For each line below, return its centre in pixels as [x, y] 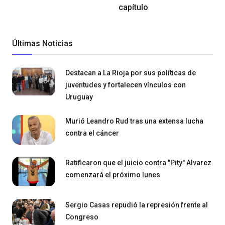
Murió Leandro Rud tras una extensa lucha [134, 121]
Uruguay [79, 97]
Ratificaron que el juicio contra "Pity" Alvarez [138, 163]
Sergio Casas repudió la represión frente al [137, 205]
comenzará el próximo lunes [113, 175]
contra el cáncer [92, 133]
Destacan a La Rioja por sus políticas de [131, 73]
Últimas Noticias [42, 43]
